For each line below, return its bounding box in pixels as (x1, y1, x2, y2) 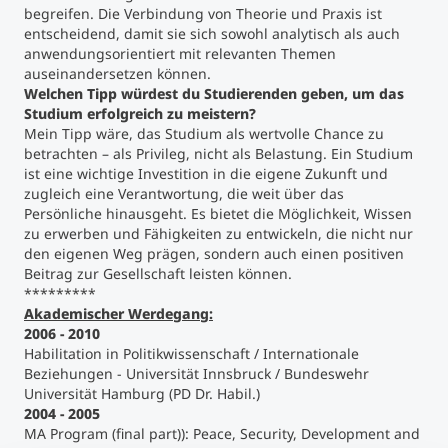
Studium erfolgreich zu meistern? (24, 104, 256, 123)
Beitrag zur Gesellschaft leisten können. (24, 264, 292, 283)
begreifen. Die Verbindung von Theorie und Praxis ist (24, 4, 382, 23)
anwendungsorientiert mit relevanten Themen (24, 44, 336, 63)
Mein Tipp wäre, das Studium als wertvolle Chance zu (24, 124, 384, 143)
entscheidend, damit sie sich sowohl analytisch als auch (24, 24, 400, 43)
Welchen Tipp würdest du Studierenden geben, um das (24, 84, 404, 103)
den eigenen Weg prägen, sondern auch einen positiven (24, 244, 404, 263)
